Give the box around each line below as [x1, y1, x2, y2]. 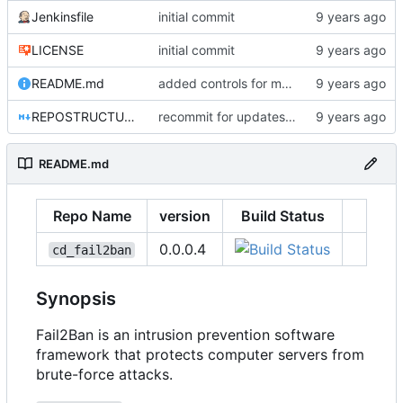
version [159, 206, 210, 225]
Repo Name [52, 206, 131, 225]
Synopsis [36, 287, 116, 309]
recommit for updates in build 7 [284, 108, 296, 124]
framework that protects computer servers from [36, 345, 364, 363]
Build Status [240, 206, 325, 225]
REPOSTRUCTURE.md [124, 108, 135, 124]
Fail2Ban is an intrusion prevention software [36, 325, 335, 344]
